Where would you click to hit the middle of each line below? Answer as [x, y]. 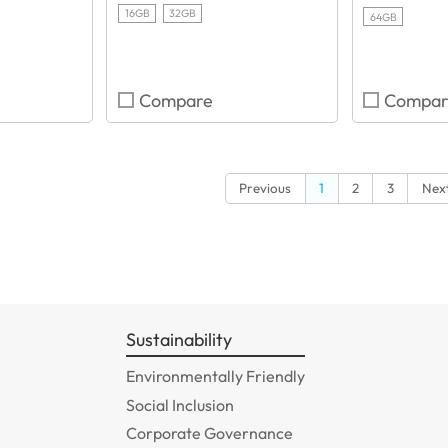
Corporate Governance [209, 433]
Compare [176, 101]
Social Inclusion [180, 404]
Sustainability [179, 340]
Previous [265, 187]
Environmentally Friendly [215, 376]
